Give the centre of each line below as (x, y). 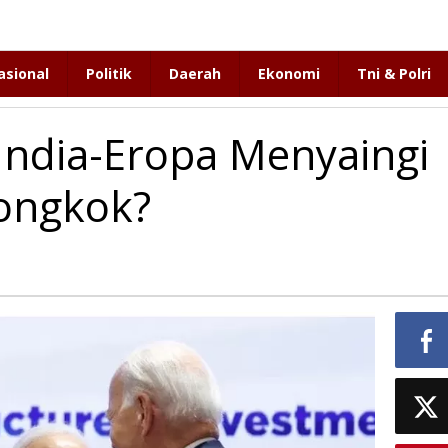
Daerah (195, 73)
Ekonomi (289, 73)
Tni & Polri (394, 73)
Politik (109, 73)
